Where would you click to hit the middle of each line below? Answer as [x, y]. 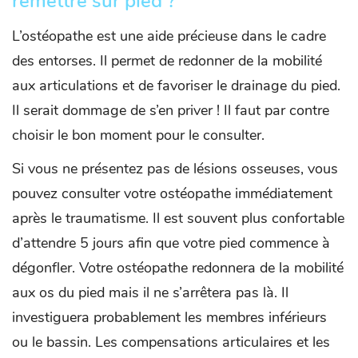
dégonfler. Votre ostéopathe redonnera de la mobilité [178, 267]
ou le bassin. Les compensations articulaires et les [171, 342]
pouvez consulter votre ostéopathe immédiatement [172, 193]
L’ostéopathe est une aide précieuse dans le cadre [169, 36]
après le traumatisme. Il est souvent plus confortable [178, 218]
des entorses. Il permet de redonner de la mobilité [167, 60]
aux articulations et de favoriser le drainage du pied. [176, 85]
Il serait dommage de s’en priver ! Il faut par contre [171, 110]
